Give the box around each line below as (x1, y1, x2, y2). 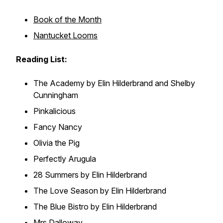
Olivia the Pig (33, 138, 80, 148)
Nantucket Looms (33, 30, 98, 40)
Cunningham (33, 90, 78, 100)
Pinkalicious (33, 106, 76, 116)
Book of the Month (33, 14, 102, 24)
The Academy (33, 78, 85, 88)
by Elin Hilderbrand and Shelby (85, 78, 195, 88)
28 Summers (33, 170, 79, 180)
